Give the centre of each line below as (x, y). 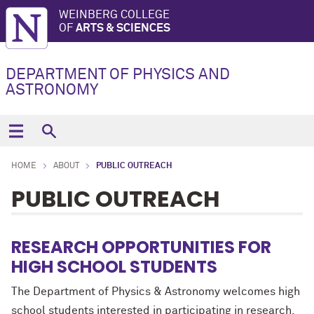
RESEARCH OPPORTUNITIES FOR (141, 247)
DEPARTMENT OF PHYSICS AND (118, 75)
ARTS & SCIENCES (123, 28)
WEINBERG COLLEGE (114, 15)
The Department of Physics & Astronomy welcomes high (156, 292)
